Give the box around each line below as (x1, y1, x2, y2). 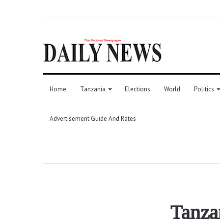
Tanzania (80, 84, 106, 93)
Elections (125, 84, 150, 93)
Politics (194, 84, 214, 93)
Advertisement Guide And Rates (50, 114, 136, 123)
